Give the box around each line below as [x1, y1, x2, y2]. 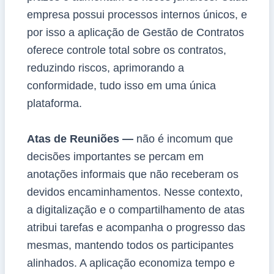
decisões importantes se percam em [26, 150, 204, 163]
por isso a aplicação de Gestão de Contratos [26, 26, 244, 39]
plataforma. [26, 97, 82, 110]
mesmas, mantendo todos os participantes [26, 239, 234, 252]
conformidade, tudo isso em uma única [26, 80, 216, 92]
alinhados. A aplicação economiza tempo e [26, 257, 235, 270]
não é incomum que [136, 133, 233, 146]
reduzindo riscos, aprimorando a [26, 62, 184, 75]
